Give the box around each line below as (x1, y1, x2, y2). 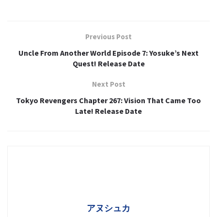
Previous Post (85, 32, 132, 42)
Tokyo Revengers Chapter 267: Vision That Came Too (16, 95, 201, 106)
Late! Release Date (75, 106, 142, 116)
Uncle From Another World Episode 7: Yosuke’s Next (18, 48, 199, 58)
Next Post (92, 79, 125, 89)
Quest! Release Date (72, 59, 145, 69)
